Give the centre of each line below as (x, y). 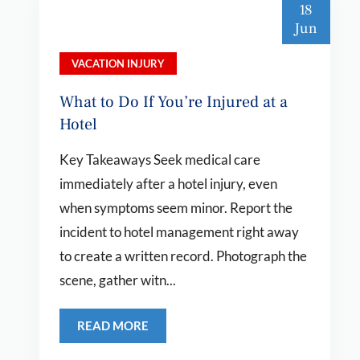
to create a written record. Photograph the (183, 256)
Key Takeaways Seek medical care (160, 160)
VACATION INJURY (118, 63)
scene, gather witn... (117, 280)
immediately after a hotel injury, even (168, 184)
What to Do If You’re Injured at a (173, 102)
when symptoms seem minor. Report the (176, 208)
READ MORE (112, 325)
